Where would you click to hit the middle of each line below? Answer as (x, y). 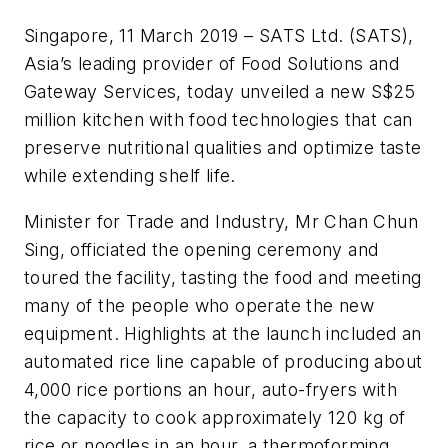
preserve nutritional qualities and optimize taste (223, 148)
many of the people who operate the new (199, 306)
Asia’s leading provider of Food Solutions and (211, 64)
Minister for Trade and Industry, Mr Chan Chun (221, 222)
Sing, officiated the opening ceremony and (201, 250)
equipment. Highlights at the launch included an (223, 334)
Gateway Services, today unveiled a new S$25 (220, 92)
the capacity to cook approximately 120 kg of (215, 418)
